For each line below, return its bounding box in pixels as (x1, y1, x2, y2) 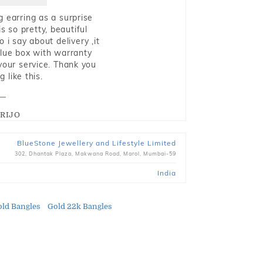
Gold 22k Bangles (48, 202, 112, 211)
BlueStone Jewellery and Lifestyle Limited (16, 139, 176, 147)
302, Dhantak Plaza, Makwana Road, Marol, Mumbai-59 (14, 150, 176, 157)
